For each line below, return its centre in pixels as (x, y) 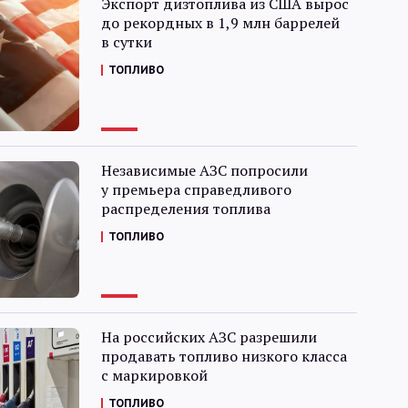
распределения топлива (185, 209)
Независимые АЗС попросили (204, 170)
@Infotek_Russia (253, 198)
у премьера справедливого (196, 189)
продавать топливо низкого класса (224, 356)
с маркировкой (154, 375)
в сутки (126, 42)
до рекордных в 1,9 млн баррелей (220, 23)
